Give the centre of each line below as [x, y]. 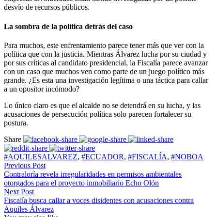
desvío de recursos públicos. [47, 7]
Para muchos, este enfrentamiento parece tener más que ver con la [104, 45]
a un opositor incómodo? [42, 89]
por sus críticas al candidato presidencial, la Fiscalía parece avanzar [106, 63]
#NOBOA [187, 157]
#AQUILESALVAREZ [41, 157]
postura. [16, 123]
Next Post [19, 192]
